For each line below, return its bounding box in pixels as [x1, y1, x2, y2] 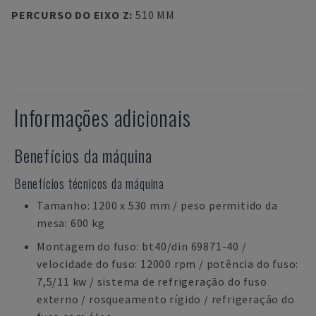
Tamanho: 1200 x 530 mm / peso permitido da [37, 198, 278, 212]
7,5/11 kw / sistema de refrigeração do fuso [37, 274, 267, 288]
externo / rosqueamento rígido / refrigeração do [37, 292, 295, 306]
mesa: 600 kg [37, 216, 105, 230]
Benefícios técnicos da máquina [14, 174, 164, 193]
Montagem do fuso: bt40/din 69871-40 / [37, 239, 247, 253]
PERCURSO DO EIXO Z [11, 8, 130, 22]
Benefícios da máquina [14, 142, 152, 168]
